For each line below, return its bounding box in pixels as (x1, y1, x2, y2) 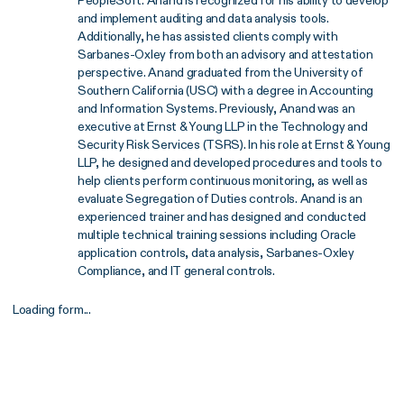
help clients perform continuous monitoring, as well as (78, 171, 368, 188)
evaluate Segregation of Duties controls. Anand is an (78, 189, 363, 207)
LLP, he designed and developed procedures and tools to (78, 153, 382, 170)
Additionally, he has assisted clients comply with (78, 27, 338, 44)
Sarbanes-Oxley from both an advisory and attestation (78, 45, 373, 62)
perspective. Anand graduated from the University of (78, 63, 363, 80)
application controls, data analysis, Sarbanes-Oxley (78, 243, 354, 261)
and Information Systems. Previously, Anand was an (78, 99, 355, 116)
